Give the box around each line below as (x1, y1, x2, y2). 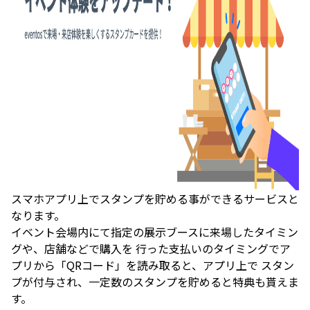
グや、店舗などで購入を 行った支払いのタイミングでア (11, 240, 291, 257)
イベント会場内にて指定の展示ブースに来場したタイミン (11, 224, 298, 240)
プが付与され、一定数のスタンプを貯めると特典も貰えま (11, 273, 299, 290)
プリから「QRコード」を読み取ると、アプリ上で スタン (11, 257, 294, 273)
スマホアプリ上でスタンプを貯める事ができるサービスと (11, 190, 299, 207)
